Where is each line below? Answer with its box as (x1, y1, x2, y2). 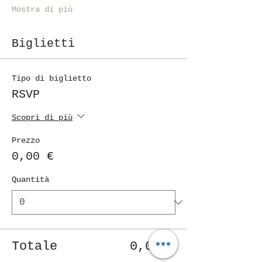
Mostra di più (12, 5, 73, 14)
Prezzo (12, 136, 40, 145)
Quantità (12, 175, 49, 184)
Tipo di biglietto (12, 74, 91, 83)
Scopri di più (12, 113, 73, 123)
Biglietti (12, 37, 75, 50)
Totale (12, 239, 57, 254)
